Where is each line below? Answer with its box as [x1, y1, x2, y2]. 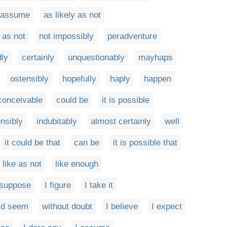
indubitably [36, 117, 77, 126]
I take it [85, 180, 113, 190]
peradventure [107, 31, 157, 41]
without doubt [42, 202, 92, 211]
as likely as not [44, 10, 101, 20]
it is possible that [113, 138, 177, 147]
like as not [3, 159, 42, 169]
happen [144, 74, 171, 84]
